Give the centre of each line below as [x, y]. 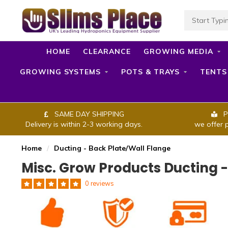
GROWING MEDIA [178, 51]
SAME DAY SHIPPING [88, 114]
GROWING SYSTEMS [60, 72]
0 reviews [99, 183]
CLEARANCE [107, 51]
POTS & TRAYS [150, 72]
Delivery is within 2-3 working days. [84, 124]
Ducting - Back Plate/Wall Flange [112, 148]
